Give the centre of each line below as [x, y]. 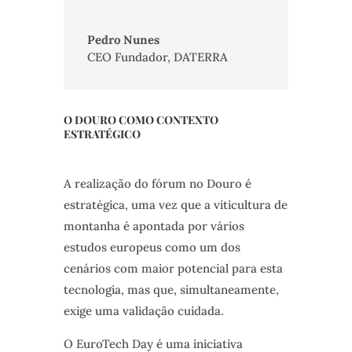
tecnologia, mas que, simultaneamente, [171, 290]
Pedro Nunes [123, 40]
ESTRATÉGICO [102, 134]
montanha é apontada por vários [154, 226]
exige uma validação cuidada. [143, 311]
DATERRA [200, 57]
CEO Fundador [127, 57]
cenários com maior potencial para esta [173, 269]
